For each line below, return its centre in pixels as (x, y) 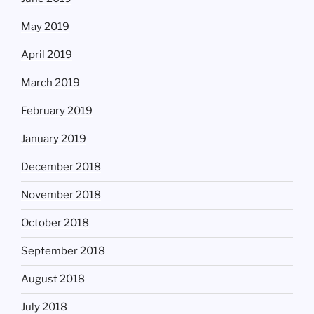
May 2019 (45, 27)
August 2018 (53, 279)
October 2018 (55, 223)
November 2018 (61, 195)
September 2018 (63, 251)
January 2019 (54, 139)
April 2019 (47, 55)
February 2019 (57, 111)
